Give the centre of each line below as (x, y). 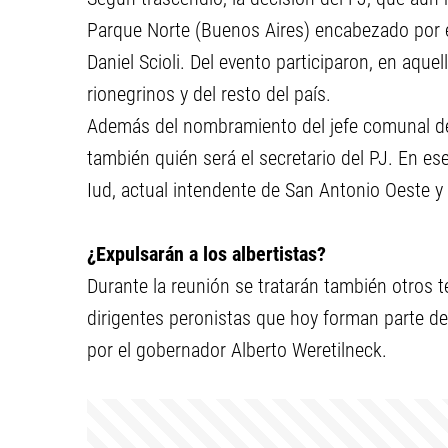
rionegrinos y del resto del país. (209, 94)
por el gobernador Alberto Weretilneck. (237, 350)
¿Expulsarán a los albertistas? (206, 254)
